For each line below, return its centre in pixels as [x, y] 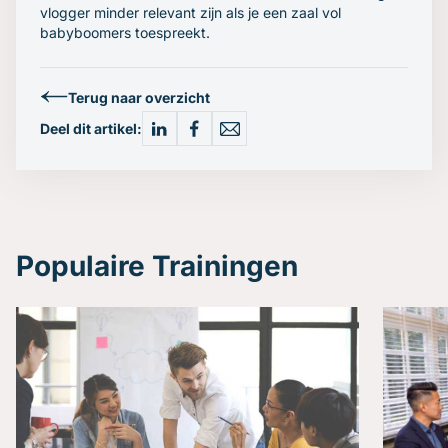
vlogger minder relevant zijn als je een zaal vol [190, 12]
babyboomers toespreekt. [125, 32]
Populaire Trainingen [157, 266]
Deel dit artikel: [91, 128]
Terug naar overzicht [139, 97]
